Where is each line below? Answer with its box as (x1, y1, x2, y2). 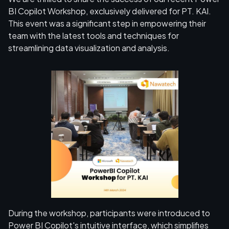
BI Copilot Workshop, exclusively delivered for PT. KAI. (8, 6, 211, 16)
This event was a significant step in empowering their (8, 18, 206, 29)
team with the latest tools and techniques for (8, 30, 179, 41)
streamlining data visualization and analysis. (8, 42, 170, 53)
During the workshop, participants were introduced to (8, 208, 210, 218)
